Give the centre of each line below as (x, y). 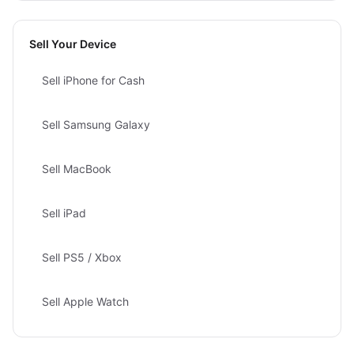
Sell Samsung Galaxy (96, 124)
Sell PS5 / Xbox (82, 257)
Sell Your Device (73, 44)
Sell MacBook (77, 169)
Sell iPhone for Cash (93, 80)
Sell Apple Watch (85, 301)
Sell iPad (64, 213)
